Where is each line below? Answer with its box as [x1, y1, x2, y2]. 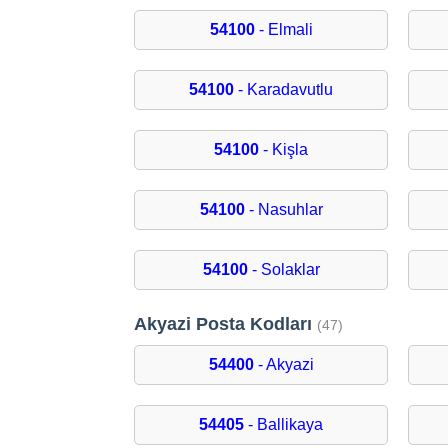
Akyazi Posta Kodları [134, 314, 318, 335]
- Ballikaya [244, 416, 324, 434]
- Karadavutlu [234, 81, 334, 99]
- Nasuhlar [244, 201, 323, 219]
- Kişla [259, 141, 309, 159]
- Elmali [254, 21, 313, 39]
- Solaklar [247, 261, 320, 279]
